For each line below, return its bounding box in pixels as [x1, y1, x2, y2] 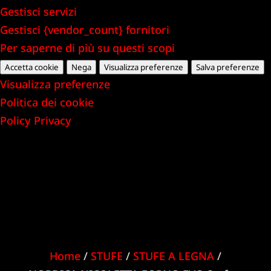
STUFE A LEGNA [132, 248, 214, 263]
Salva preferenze [196, 61, 260, 73]
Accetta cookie [5, 61, 59, 73]
